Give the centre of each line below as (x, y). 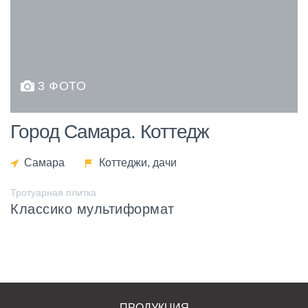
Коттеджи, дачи (138, 162)
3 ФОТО (62, 86)
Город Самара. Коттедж (110, 131)
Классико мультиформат (92, 209)
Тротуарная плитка (53, 192)
